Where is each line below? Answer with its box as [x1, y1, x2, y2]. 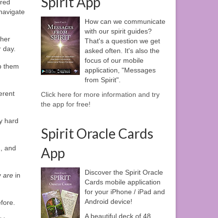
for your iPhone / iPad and [84, 188, 165, 196]
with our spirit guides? [84, 27, 152, 36]
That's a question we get [84, 37, 160, 45]
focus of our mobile [84, 56, 144, 65]
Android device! [84, 198, 132, 206]
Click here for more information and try [40, 91, 160, 99]
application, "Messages [84, 66, 156, 74]
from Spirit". [84, 76, 121, 84]
